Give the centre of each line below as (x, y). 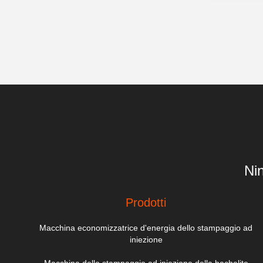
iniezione (146, 240)
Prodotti (146, 203)
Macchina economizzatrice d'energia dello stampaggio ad (146, 228)
